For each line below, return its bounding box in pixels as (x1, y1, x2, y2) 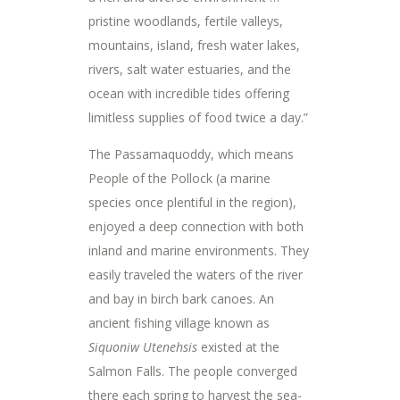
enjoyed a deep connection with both (88, 217, 304, 235)
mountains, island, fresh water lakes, (88, 36, 300, 54)
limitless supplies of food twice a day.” (88, 108, 308, 126)
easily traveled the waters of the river (88, 265, 303, 283)
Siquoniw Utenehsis (88, 337, 197, 355)
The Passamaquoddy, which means (88, 145, 294, 162)
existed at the (197, 337, 279, 355)
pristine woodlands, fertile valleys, (88, 12, 283, 29)
